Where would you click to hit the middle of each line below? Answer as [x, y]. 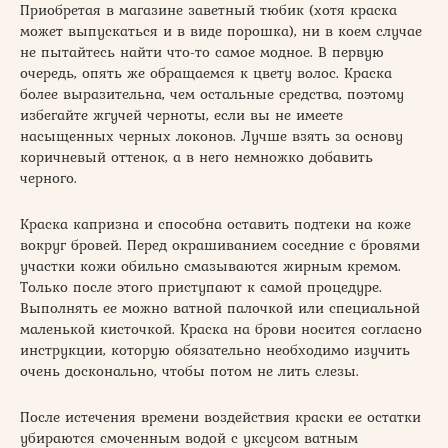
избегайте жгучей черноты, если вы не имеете [181, 114]
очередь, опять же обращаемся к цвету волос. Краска [206, 72]
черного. [48, 177]
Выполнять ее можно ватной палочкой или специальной [220, 307]
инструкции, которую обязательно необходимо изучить [215, 349]
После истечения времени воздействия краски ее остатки [220, 416]
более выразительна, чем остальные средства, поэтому [212, 93]
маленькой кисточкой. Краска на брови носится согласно [221, 328]
